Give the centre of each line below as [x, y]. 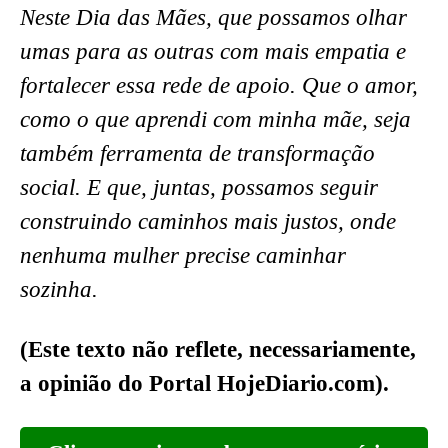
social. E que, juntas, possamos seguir [199, 187]
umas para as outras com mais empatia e [213, 51]
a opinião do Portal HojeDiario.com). [204, 383]
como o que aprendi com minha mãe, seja [215, 119]
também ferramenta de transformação [197, 153]
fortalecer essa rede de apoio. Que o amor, [219, 85]
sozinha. [59, 289]
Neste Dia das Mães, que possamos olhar [213, 17]
